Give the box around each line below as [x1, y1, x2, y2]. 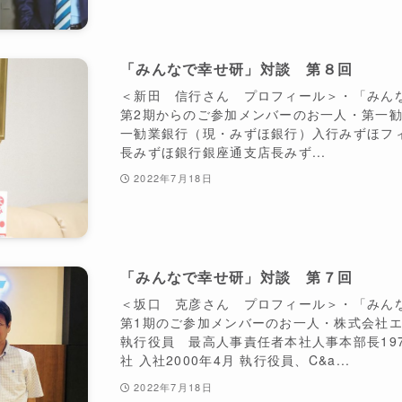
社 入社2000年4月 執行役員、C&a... [120, 351, 351, 370]
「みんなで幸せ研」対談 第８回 [120, 58, 354, 80]
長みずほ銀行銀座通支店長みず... [120, 143, 327, 162]
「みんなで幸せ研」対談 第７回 [120, 267, 354, 288]
